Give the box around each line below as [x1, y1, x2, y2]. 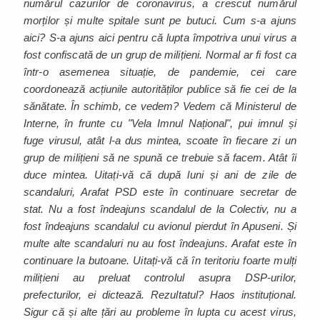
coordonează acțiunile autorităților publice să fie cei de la [24, 82, 296, 95]
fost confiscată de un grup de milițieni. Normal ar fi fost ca [24, 48, 296, 61]
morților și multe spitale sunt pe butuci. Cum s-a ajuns [24, 14, 296, 26]
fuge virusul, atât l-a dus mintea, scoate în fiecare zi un [24, 134, 296, 146]
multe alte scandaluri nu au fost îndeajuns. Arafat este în [24, 236, 296, 249]
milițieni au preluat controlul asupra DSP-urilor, [24, 271, 296, 284]
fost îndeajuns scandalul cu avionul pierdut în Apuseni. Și [24, 219, 296, 232]
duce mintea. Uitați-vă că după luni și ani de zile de [24, 168, 296, 181]
